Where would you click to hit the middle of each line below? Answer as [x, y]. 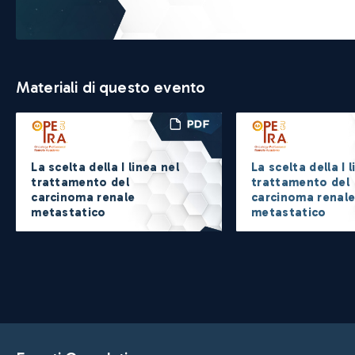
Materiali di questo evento [111, 87]
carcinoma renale [83, 198]
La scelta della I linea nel [105, 168]
